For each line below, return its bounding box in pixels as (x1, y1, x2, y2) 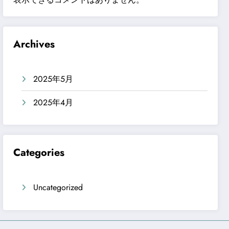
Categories (13, 145, 65, 161)
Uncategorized (33, 181, 83, 194)
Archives (13, 36, 55, 52)
